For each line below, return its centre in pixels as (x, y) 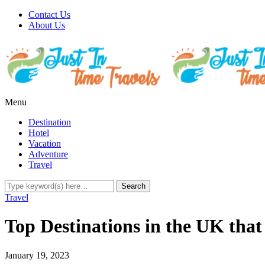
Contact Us (49, 14)
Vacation (45, 143)
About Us (47, 25)
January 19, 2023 (37, 255)
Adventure (48, 154)
